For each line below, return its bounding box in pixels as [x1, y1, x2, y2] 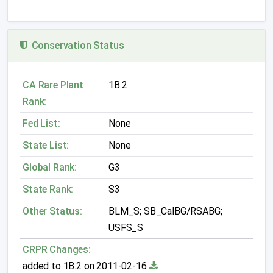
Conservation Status [26, 40, 124, 51]
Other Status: [23, 205, 82, 217]
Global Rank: [23, 161, 77, 173]
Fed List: [23, 118, 60, 129]
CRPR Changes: [23, 244, 91, 255]
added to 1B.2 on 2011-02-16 [23, 260, 149, 272]
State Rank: [23, 183, 74, 195]
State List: [23, 140, 69, 151]
